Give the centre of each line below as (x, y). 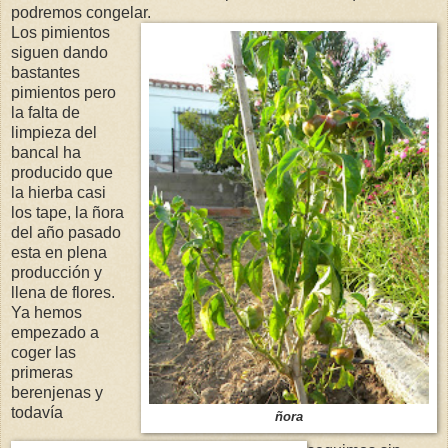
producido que (62, 173)
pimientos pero (63, 93)
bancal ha (46, 153)
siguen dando (59, 53)
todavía (37, 413)
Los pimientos (60, 33)
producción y (56, 273)
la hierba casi (58, 193)
